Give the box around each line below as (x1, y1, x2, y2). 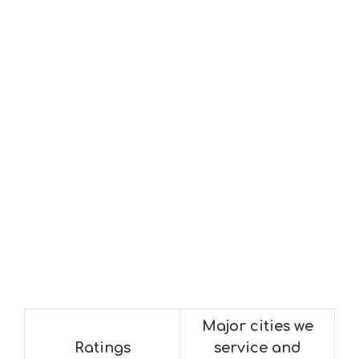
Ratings (74, 340, 131, 356)
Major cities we (201, 318, 313, 334)
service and (213, 340, 301, 356)
